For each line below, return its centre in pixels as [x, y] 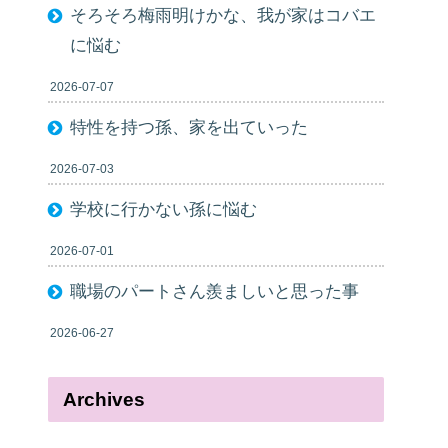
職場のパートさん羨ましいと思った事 [215, 291]
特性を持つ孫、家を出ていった [189, 127]
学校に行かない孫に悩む [164, 209]
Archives [104, 400]
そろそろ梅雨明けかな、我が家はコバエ [223, 15]
